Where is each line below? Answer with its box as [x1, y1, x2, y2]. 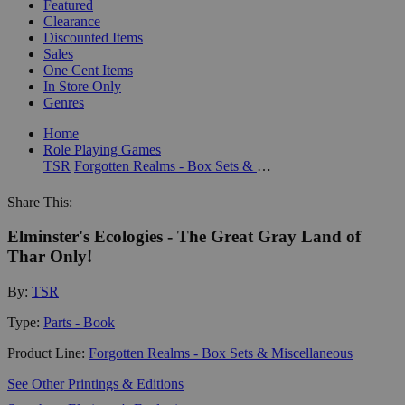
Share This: [7, 193, 72, 210]
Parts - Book [43, 314, 115, 330]
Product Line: [7, 344, 89, 361]
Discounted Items [43, 29, 143, 45]
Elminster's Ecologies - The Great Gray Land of [7, 227, 361, 247]
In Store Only [43, 78, 121, 94]
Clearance [43, 13, 100, 29]
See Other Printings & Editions [7, 375, 184, 391]
